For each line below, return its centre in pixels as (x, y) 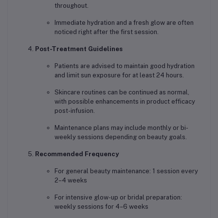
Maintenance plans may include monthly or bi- (121, 127)
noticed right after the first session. (107, 32)
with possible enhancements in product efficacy (125, 101)
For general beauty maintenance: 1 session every (126, 171)
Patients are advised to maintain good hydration (125, 66)
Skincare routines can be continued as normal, (122, 92)
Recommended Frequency (77, 154)
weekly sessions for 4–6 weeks (101, 206)
